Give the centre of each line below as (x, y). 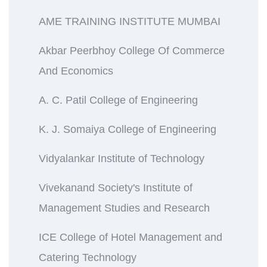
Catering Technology (88, 257)
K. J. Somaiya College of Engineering (128, 129)
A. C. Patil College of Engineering (118, 100)
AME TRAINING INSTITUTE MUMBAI (130, 21)
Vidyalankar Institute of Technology (122, 158)
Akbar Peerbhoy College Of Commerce (132, 50)
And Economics (76, 71)
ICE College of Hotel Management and (131, 237)
